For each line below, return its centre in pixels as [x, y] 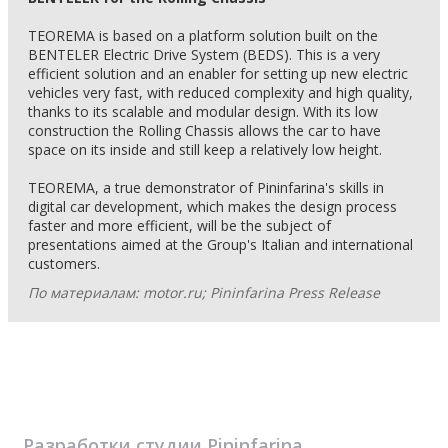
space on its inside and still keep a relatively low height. [205, 149]
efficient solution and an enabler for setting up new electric [218, 73]
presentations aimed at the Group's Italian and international [220, 244]
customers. [64, 263]
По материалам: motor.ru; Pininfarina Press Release [204, 292]
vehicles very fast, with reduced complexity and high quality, [220, 92]
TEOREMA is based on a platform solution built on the [203, 35]
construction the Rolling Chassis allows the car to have [204, 130]
